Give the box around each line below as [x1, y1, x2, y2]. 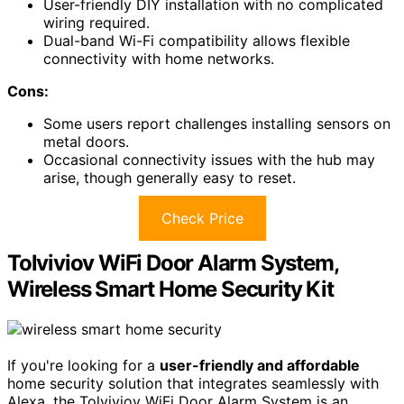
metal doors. [43, 132, 129, 151]
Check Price [161, 208, 243, 227]
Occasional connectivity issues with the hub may [43, 150, 375, 169]
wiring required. [43, 13, 150, 32]
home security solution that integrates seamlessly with [7, 373, 379, 392]
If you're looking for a [7, 355, 160, 374]
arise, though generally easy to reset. [43, 168, 296, 187]
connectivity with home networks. [43, 49, 274, 68]
